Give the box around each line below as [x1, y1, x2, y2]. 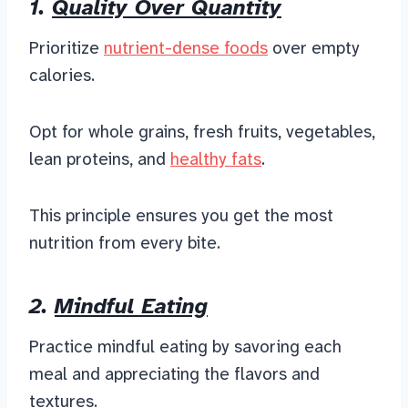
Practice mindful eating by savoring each [29, 335, 342, 359]
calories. [29, 64, 95, 87]
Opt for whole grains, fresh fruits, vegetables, [29, 120, 375, 144]
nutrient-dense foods [104, 36, 268, 60]
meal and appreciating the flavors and [29, 362, 320, 386]
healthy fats [170, 148, 261, 171]
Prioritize [29, 36, 104, 60]
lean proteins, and [29, 148, 170, 171]
